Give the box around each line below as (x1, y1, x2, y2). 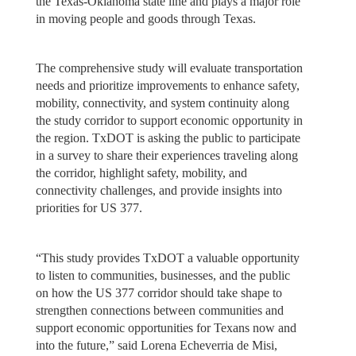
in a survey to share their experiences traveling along (35, 149, 298, 163)
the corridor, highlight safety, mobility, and (35, 166, 247, 180)
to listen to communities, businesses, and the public (35, 268, 290, 282)
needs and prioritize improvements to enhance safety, (35, 79, 300, 93)
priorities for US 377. (35, 201, 142, 215)
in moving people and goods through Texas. (35, 11, 256, 25)
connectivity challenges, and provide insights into (35, 184, 282, 198)
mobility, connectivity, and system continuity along (35, 96, 289, 110)
